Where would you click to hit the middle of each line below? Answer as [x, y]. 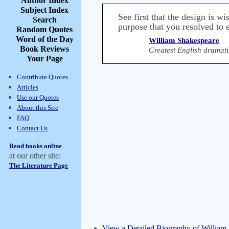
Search [44, 20]
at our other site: [35, 156]
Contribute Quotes [42, 77]
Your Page [44, 59]
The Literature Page [39, 165]
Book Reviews [44, 49]
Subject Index [44, 10]
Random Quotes [44, 29]
